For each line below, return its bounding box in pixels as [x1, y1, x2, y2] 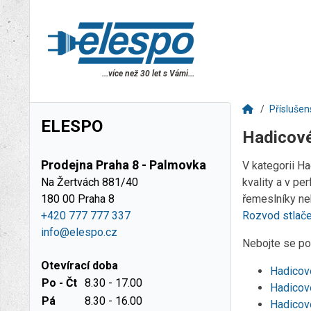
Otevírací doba [41, 259, 118, 272]
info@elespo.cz [41, 226, 117, 239]
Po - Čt [42, 276, 77, 289]
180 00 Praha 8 [41, 192, 115, 205]
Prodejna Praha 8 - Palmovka [41, 158, 206, 172]
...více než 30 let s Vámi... [102, 69, 194, 78]
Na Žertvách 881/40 [41, 176, 138, 189]
